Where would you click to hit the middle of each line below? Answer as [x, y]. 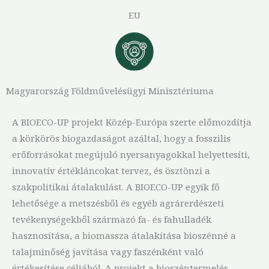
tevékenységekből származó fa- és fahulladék [112, 219]
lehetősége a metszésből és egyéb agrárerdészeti [118, 203]
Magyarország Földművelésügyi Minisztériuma [110, 90]
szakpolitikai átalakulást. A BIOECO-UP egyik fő [116, 186]
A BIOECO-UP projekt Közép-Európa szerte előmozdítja [132, 122]
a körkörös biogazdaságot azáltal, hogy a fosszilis [121, 138]
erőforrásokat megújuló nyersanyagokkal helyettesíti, [131, 154]
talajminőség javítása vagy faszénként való [108, 251]
